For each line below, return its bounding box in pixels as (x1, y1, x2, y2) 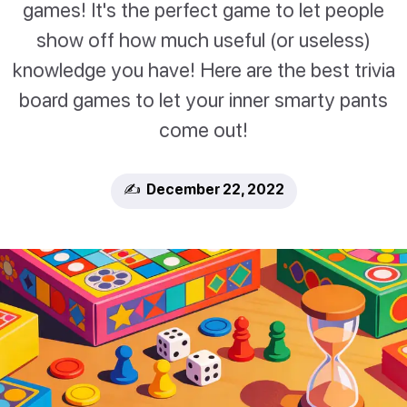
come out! (159, 117, 248, 143)
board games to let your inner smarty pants (19, 87, 388, 113)
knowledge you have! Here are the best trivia (12, 57, 395, 83)
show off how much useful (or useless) (36, 27, 371, 53)
